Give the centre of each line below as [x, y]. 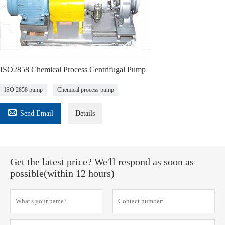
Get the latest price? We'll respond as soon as [102, 162]
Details [85, 113]
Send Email [37, 113]
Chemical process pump [86, 90]
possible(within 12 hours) [62, 173]
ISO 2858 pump [23, 90]
